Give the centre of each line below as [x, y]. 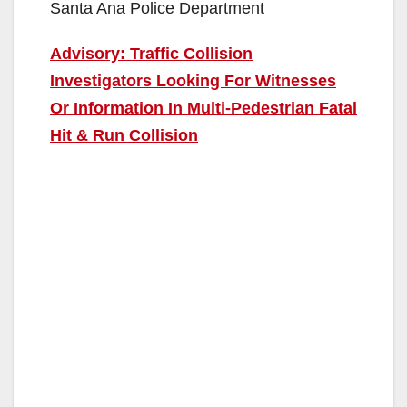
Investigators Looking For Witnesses [193, 80]
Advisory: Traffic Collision [151, 53]
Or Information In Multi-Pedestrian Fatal [203, 108]
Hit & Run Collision [124, 135]
